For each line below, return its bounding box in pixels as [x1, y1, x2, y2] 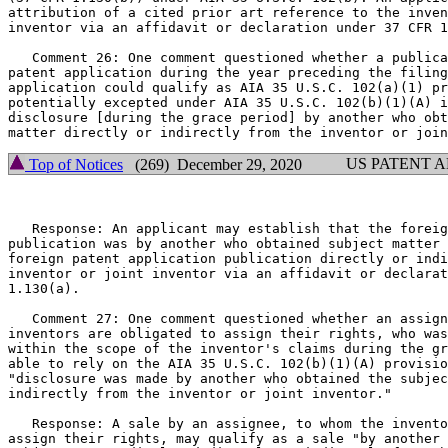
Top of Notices [25, 156, 123, 173]
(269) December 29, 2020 [123, 156, 302, 173]
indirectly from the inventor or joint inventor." [8, 386, 392, 401]
